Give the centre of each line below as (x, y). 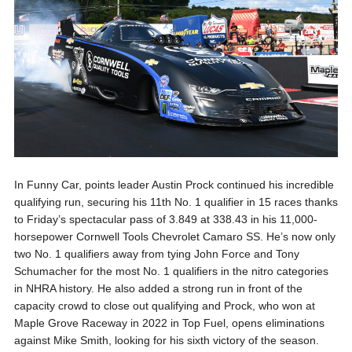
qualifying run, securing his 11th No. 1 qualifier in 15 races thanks (176, 202)
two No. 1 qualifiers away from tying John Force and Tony (156, 253)
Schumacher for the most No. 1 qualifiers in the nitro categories (171, 271)
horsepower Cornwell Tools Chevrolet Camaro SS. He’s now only (174, 236)
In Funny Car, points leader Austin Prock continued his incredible (174, 184)
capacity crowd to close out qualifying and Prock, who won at (164, 305)
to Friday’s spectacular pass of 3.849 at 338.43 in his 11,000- (165, 219)
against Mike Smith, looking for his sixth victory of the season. (166, 340)
